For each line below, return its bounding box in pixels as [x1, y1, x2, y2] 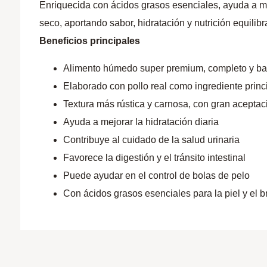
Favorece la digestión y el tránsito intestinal [63, 152, 246, 163]
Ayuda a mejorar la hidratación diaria [63, 116, 219, 127]
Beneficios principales [39, 35, 141, 46]
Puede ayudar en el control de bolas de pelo [63, 170, 250, 181]
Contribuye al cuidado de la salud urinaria [63, 134, 240, 145]
